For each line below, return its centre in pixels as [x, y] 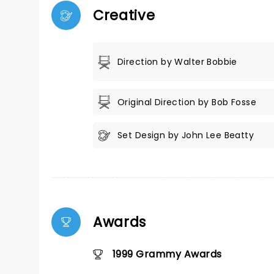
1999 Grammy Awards [167, 254]
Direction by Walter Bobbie [177, 62]
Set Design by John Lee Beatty [186, 135]
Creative [124, 15]
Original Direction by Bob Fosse [187, 102]
